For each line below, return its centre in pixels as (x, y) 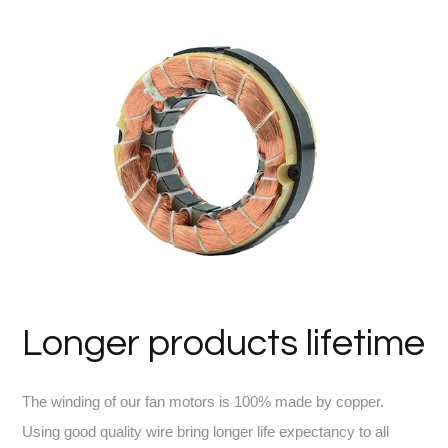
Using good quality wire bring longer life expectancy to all (206, 431)
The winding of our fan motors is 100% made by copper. (203, 401)
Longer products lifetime (224, 343)
